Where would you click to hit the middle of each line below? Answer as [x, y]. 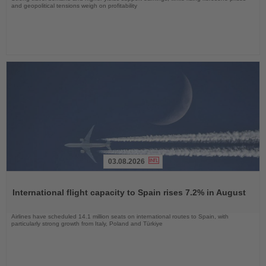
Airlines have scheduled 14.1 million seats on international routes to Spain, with [120, 216]
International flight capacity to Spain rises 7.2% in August [129, 192]
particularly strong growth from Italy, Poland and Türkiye [87, 223]
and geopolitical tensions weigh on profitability [74, 6]
